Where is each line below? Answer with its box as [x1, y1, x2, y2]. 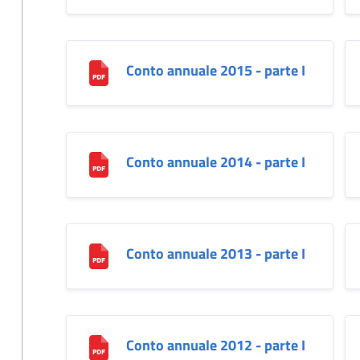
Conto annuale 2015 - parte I [125, 59, 305, 81]
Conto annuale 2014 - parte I [125, 150, 305, 173]
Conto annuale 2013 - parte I [125, 242, 305, 264]
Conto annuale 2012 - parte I [125, 333, 305, 356]
